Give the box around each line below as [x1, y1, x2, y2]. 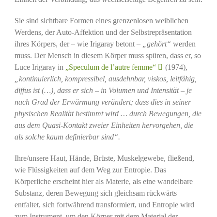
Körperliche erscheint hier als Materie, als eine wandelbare [14, 177, 193, 186]
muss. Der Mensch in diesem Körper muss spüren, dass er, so [14, 51, 201, 60]
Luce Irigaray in [14, 63, 65, 72]
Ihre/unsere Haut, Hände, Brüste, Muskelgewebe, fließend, [14, 154, 194, 163]
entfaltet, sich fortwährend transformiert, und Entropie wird [14, 201, 194, 209]
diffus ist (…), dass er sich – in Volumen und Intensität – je [14, 86, 192, 95]
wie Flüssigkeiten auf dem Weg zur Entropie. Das [14, 166, 166, 174]
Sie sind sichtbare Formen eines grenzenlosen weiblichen [14, 16, 188, 25]
